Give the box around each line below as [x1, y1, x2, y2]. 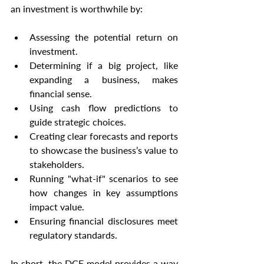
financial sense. [29, 88, 92, 100]
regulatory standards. [29, 229, 117, 241]
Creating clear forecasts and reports [29, 130, 178, 142]
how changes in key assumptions [29, 187, 178, 199]
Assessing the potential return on [29, 31, 178, 43]
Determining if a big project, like [29, 60, 178, 71]
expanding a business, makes [29, 74, 178, 85]
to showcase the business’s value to [29, 144, 178, 156]
